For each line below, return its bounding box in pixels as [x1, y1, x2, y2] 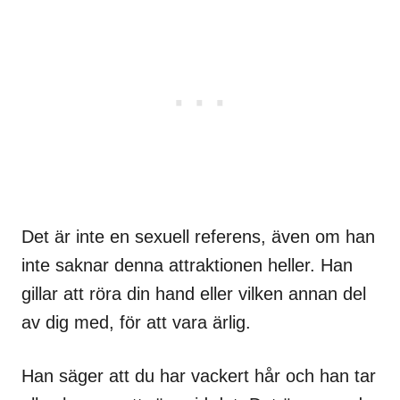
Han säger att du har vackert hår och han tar [21, 365, 376, 386]
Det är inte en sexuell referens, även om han [21, 226, 375, 246]
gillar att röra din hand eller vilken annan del [21, 283, 366, 304]
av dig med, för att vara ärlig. [21, 312, 251, 332]
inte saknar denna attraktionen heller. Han [21, 254, 353, 275]
